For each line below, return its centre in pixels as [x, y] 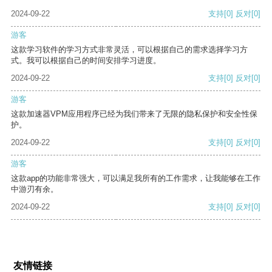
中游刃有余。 [35, 189]
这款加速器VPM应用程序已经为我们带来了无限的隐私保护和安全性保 [134, 114]
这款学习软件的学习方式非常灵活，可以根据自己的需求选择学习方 [129, 50]
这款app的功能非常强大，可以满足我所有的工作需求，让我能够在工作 [136, 178]
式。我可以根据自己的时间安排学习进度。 [86, 61]
